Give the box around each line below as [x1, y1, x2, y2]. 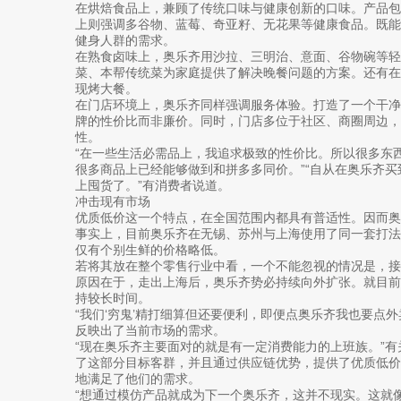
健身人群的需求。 [75, 32, 175, 47]
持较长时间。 [75, 290, 150, 305]
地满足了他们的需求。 [75, 371, 200, 386]
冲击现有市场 [75, 193, 150, 209]
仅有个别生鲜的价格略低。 [75, 242, 226, 257]
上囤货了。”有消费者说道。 [75, 177, 230, 192]
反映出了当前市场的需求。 [75, 322, 226, 337]
